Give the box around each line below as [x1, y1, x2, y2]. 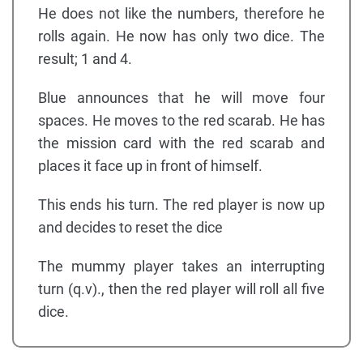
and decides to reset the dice [38, 219, 223, 237]
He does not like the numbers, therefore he [38, 5, 325, 23]
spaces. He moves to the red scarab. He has [38, 112, 325, 130]
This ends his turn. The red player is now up [38, 196, 325, 214]
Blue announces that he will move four [38, 89, 325, 107]
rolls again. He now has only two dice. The [38, 28, 325, 45]
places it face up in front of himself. [38, 157, 263, 175]
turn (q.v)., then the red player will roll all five [38, 280, 325, 298]
